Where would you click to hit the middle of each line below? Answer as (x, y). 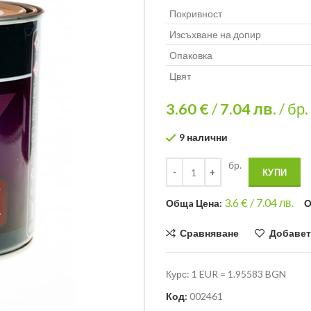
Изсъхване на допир (215, 34)
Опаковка (191, 55)
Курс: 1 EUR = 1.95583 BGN (226, 274)
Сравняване (210, 233)
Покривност (196, 14)
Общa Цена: (195, 203)
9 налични (203, 137)
